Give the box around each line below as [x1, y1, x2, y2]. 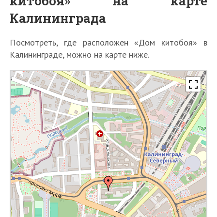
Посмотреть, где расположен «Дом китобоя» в [10, 37, 207, 48]
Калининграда [10, 10, 106, 27]
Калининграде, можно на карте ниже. [10, 49, 149, 61]
